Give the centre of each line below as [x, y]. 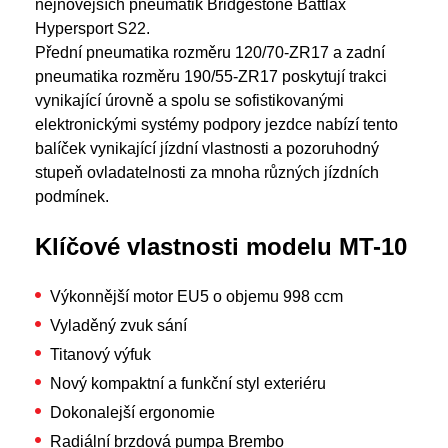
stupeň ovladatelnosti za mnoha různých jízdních [207, 172]
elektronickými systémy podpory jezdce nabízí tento [216, 124]
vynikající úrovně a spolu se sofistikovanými [189, 100]
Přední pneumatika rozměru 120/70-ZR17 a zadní [210, 52]
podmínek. [86, 196]
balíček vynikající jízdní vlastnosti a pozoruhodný [207, 148]
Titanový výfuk [100, 354]
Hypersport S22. [92, 28]
